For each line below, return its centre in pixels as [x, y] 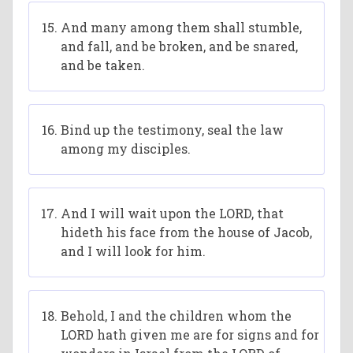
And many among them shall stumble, [182, 27]
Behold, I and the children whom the [176, 316]
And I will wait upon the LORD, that [173, 213]
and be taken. [103, 65]
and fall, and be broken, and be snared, [180, 46]
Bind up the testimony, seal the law [173, 130]
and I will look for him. [134, 251]
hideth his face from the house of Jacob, [187, 232]
